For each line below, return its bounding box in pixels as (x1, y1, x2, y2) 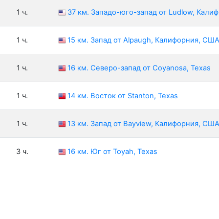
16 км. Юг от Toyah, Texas (67, 147, 157, 156)
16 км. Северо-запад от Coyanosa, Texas (67, 64, 211, 73)
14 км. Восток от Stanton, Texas (67, 91, 178, 101)
